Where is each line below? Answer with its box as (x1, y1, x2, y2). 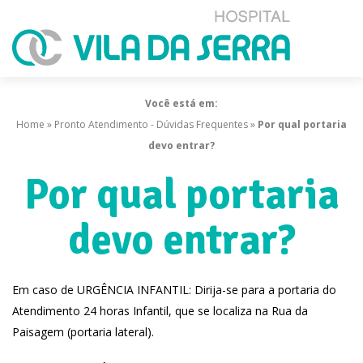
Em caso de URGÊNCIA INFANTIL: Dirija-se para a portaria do (12, 282, 336, 297)
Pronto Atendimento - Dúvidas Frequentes (54, 117, 248, 131)
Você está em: (145, 96, 218, 110)
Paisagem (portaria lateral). (12, 324, 154, 340)
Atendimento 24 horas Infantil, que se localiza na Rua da (12, 303, 308, 318)
